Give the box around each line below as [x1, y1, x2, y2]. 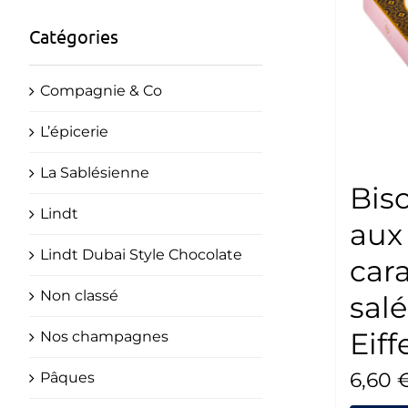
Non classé [40, 286, 118, 304]
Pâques [40, 368, 95, 386]
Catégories [29, 24, 118, 47]
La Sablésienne [40, 163, 149, 181]
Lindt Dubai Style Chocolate [40, 245, 242, 263]
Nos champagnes [40, 327, 168, 345]
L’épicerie [40, 122, 108, 140]
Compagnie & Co [40, 81, 162, 99]
